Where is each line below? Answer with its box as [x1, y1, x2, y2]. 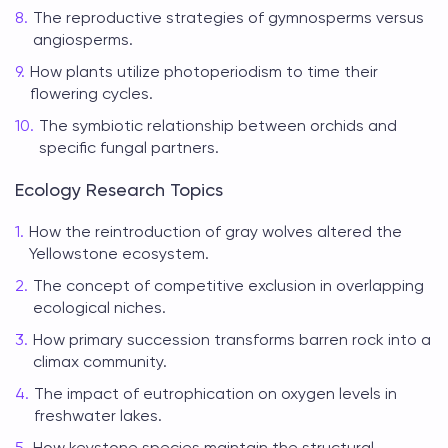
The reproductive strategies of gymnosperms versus [33, 8, 424, 27]
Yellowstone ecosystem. [29, 244, 209, 263]
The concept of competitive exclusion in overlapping [33, 276, 424, 295]
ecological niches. [33, 298, 166, 317]
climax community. [33, 352, 167, 371]
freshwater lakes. [34, 406, 162, 425]
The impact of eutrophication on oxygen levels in [34, 384, 397, 403]
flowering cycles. [30, 84, 153, 103]
